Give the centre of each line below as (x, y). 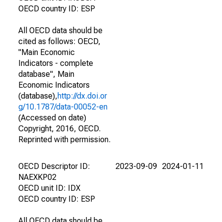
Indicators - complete (56, 63)
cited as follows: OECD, (59, 41)
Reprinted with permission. (64, 139)
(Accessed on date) (52, 118)
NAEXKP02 (37, 177)
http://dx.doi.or (82, 96)
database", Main (46, 74)
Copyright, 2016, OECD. (59, 129)
